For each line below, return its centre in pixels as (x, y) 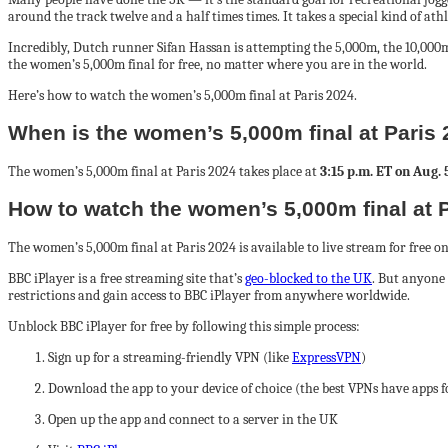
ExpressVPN (326, 357)
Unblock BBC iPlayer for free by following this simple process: (184, 326)
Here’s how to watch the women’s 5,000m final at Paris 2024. (182, 95)
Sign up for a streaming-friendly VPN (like (170, 357)
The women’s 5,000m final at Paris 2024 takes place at (164, 171)
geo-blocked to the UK (308, 278)
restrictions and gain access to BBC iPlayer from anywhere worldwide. (209, 295)
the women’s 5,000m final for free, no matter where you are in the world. (217, 64)
